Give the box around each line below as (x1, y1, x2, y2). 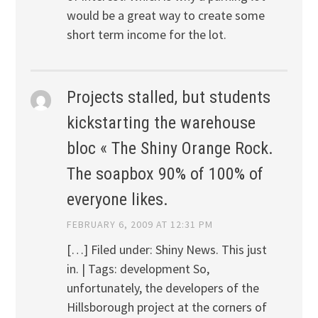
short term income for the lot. (66, 26, 226, 43)
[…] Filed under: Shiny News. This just (66, 241, 267, 258)
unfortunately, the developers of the (66, 280, 259, 297)
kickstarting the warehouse (66, 113, 256, 133)
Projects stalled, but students (66, 87, 270, 108)
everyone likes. (66, 190, 168, 210)
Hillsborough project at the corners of (66, 299, 267, 316)
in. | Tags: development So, (66, 261, 209, 278)
